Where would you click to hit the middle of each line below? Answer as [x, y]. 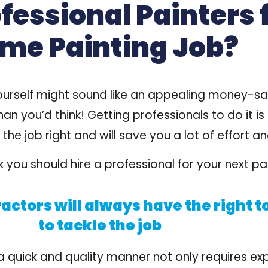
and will [95, 135]
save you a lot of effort [184, 135]
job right [48, 135]
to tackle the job [100, 225]
